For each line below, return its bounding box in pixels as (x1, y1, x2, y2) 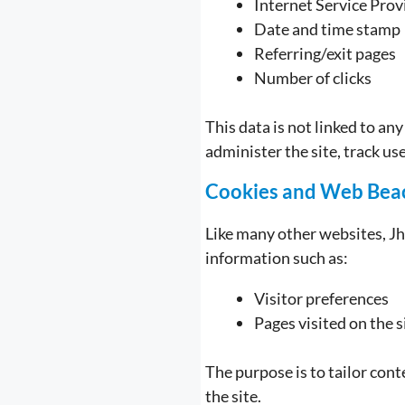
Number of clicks (254, 68, 372, 88)
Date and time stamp (254, 19, 400, 39)
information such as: (205, 248, 348, 268)
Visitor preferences (254, 288, 389, 308)
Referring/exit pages (254, 43, 396, 63)
